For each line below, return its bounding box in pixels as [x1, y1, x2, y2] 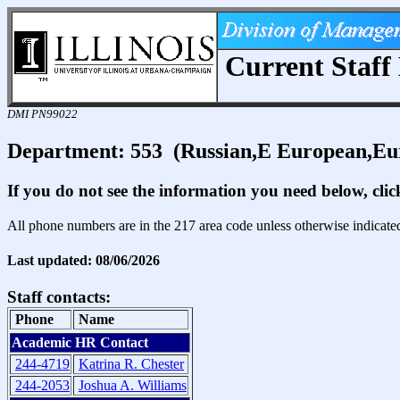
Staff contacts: [7, 287, 111, 307]
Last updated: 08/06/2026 [7, 252, 160, 268]
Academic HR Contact [12, 335, 148, 351]
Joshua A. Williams [79, 378, 187, 394]
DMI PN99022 [7, 107, 78, 121]
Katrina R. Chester [79, 356, 184, 372]
